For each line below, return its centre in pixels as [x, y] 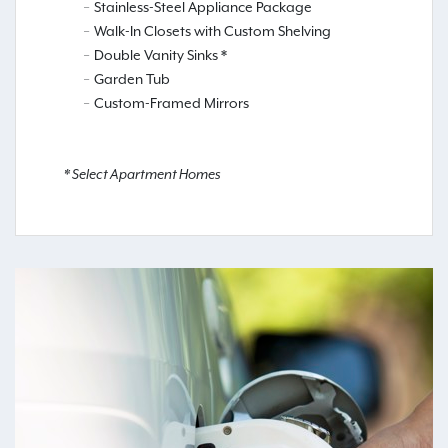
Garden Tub [132, 79]
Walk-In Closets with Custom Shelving [212, 31]
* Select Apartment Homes [142, 175]
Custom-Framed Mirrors [171, 103]
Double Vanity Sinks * [160, 55]
